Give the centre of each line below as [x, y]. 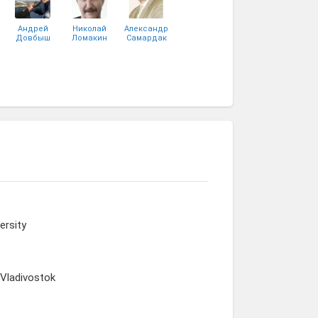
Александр [146, 29]
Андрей [33, 29]
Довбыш [33, 38]
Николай [89, 29]
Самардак [146, 38]
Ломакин [89, 38]
